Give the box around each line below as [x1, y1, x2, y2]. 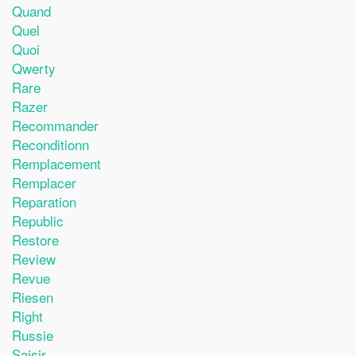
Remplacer [12, 172, 76, 192]
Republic [12, 211, 64, 230]
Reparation [12, 192, 76, 211]
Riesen [12, 287, 53, 307]
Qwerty [12, 58, 56, 78]
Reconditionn [12, 134, 89, 154]
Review [12, 249, 56, 269]
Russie [12, 325, 53, 345]
